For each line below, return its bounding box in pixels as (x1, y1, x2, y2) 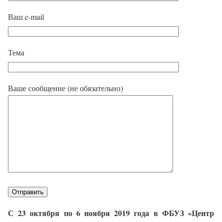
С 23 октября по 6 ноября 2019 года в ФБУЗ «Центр (8, 207, 214, 219)
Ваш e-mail (8, 11, 44, 22)
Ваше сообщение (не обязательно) (8, 83, 123, 93)
